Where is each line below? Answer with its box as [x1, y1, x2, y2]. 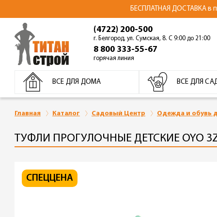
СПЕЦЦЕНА [26, 173, 73, 183]
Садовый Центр [92, 109, 145, 117]
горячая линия [93, 55, 134, 62]
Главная [15, 109, 41, 117]
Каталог [52, 109, 80, 117]
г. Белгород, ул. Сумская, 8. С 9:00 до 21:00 [93, 35, 210, 42]
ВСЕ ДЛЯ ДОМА [52, 78, 101, 86]
